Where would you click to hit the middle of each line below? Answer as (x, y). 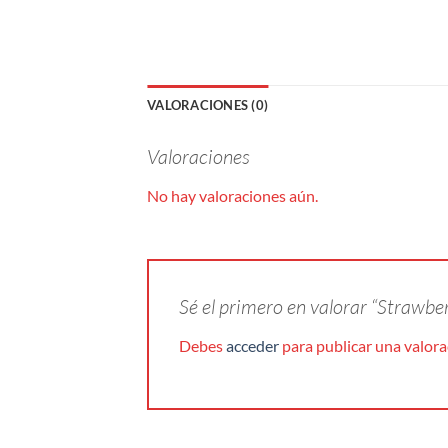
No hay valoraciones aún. (232, 195)
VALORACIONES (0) (208, 104)
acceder (252, 345)
